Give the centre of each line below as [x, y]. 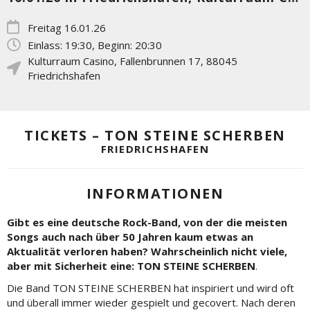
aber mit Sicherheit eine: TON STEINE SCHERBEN [131, 266]
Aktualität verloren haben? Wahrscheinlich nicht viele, [147, 251]
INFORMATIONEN [155, 193]
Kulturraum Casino [71, 61]
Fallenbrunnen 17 [160, 61]
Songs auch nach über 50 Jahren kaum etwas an [130, 237]
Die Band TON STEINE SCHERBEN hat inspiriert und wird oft [151, 288]
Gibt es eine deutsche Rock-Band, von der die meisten [147, 222]
